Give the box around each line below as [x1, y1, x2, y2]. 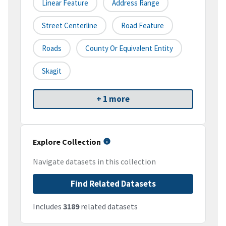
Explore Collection [33, 137, 101, 147]
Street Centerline [42, 21, 97, 31]
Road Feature [121, 21, 164, 31]
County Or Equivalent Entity [85, 43, 173, 53]
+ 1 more [96, 93, 130, 105]
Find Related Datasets [70, 178, 156, 190]
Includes [33, 201, 63, 212]
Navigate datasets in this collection [33, 156, 156, 167]
